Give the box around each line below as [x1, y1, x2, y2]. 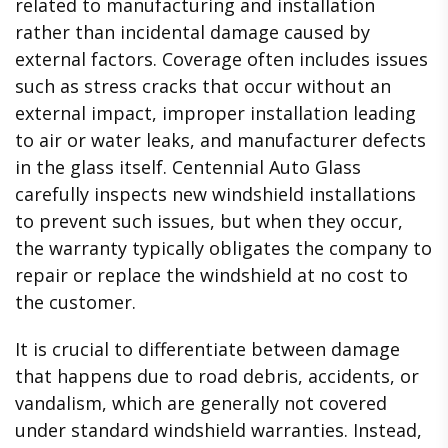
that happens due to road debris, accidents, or [15, 363, 419, 388]
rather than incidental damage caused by [15, 20, 370, 45]
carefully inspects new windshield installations [15, 182, 416, 207]
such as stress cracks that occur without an [15, 74, 391, 99]
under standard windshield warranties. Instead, [15, 417, 422, 442]
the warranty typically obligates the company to [15, 236, 432, 261]
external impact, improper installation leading [15, 101, 416, 126]
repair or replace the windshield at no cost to [15, 263, 408, 288]
